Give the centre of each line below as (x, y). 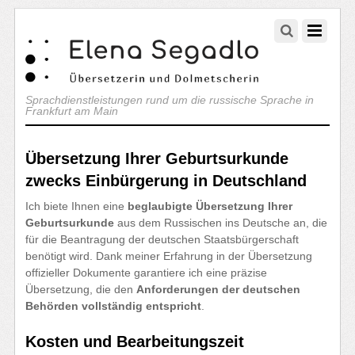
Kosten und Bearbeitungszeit (135, 341)
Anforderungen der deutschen (219, 289)
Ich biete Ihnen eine (77, 206)
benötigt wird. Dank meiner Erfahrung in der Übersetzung (169, 256)
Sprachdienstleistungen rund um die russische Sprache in (170, 100)
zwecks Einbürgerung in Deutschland (166, 180)
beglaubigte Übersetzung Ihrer (210, 206)
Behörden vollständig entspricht (114, 305)
